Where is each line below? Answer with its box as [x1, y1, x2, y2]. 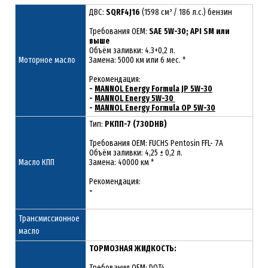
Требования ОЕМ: [89, 26, 149, 36]
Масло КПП [19, 157, 54, 167]
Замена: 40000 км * [89, 157, 154, 167]
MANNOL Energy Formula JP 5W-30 [95, 83, 212, 94]
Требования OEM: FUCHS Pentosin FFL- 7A [89, 138, 223, 148]
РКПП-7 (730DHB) [105, 118, 167, 129]
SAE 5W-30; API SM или [149, 26, 230, 36]
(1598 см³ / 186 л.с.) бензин [142, 7, 232, 17]
